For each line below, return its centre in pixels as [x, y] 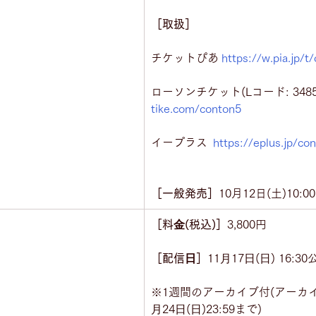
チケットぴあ [186, 58]
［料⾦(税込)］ [189, 224]
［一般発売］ [185, 193]
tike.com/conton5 [196, 109]
